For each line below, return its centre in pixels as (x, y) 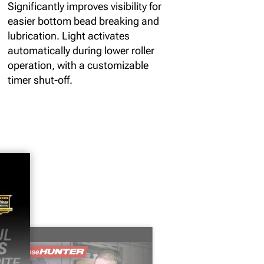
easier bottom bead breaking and (83, 21)
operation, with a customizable (78, 65)
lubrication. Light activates (68, 35)
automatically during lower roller (81, 50)
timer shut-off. (40, 80)
